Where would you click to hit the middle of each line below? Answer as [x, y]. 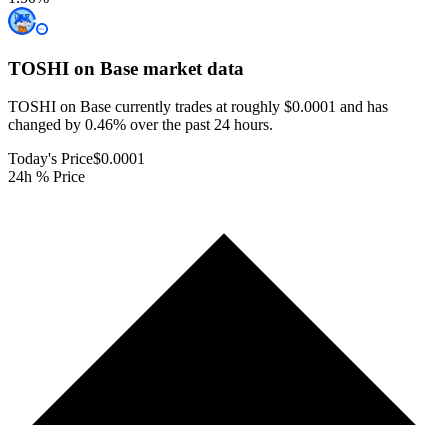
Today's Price [50, 159]
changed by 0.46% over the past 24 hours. [140, 125]
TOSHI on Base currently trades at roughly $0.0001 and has [198, 107]
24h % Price [46, 177]
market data [191, 68]
